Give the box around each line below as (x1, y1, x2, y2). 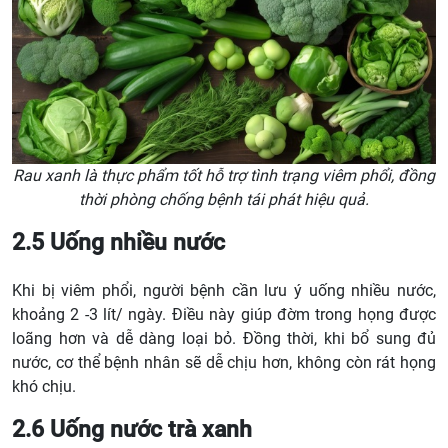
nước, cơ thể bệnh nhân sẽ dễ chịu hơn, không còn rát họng (12, 353, 436, 373)
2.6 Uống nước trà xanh (12, 415, 252, 444)
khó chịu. (12, 377, 76, 397)
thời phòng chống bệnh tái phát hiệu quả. (79, 189, 369, 209)
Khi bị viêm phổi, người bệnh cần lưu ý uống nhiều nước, (12, 281, 436, 301)
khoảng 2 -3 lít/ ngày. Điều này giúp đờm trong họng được (12, 305, 436, 325)
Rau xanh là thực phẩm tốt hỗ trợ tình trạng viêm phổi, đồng (13, 165, 435, 185)
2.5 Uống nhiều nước (12, 227, 225, 256)
